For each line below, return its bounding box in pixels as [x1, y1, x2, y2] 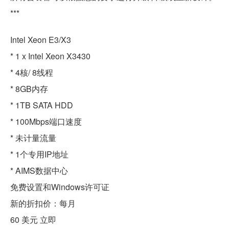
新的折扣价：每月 [10, 197, 76, 210]
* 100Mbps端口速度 [10, 116, 82, 128]
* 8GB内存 [10, 83, 48, 95]
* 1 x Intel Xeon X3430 [10, 50, 90, 62]
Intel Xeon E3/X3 [10, 34, 71, 46]
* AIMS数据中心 [10, 165, 68, 177]
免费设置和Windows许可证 [10, 181, 109, 193]
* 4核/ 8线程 [10, 66, 53, 79]
